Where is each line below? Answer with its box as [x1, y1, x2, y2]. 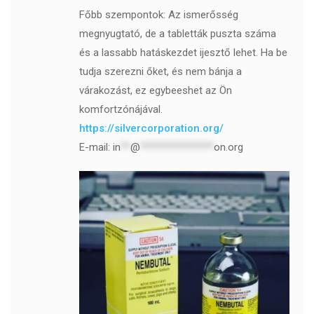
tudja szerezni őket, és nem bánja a [78, 65, 242, 78]
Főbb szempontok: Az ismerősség [78, 8, 238, 22]
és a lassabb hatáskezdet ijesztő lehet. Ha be [78, 46, 287, 60]
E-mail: [78, 141, 113, 154]
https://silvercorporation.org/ [78, 122, 224, 135]
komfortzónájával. [78, 103, 163, 116]
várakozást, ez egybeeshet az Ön [78, 84, 232, 97]
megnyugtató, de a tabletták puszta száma [78, 27, 276, 41]
